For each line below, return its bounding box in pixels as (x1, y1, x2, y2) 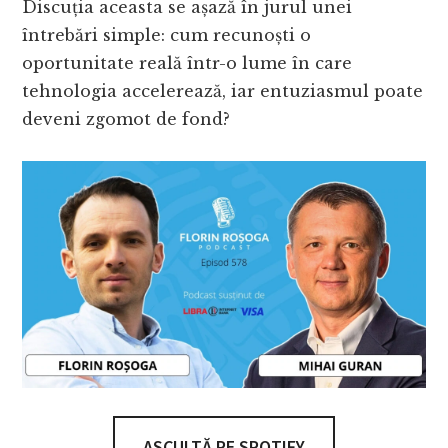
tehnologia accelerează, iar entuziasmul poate (22, 81, 424, 102)
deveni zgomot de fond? (22, 109, 231, 130)
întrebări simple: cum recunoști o (22, 25, 312, 46)
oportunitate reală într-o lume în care (22, 53, 353, 74)
